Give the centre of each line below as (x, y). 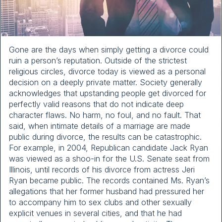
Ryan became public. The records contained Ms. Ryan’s (109, 180)
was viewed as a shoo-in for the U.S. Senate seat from (109, 158)
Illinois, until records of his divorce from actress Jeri (102, 169)
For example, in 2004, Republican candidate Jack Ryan (109, 147)
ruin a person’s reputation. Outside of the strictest (98, 60)
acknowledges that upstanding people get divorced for (108, 93)
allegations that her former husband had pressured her (107, 191)
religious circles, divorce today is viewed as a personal (107, 71)
